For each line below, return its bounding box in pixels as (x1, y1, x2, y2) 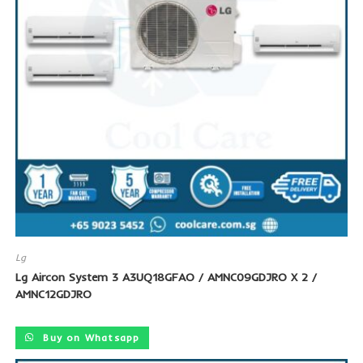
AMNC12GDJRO (15, 286, 92, 301)
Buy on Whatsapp (39, 331, 140, 344)
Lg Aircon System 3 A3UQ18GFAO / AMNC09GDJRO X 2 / (15, 269, 317, 284)
